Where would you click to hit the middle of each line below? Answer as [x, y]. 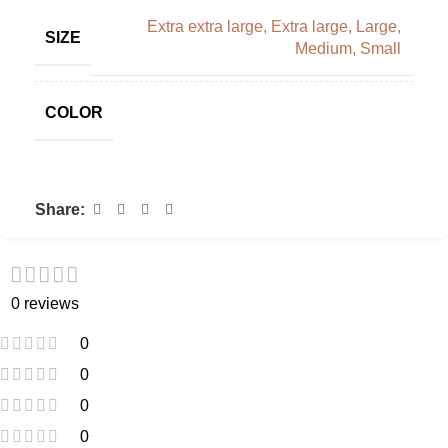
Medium [323, 49]
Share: [60, 210]
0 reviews [44, 304]
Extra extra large [205, 27]
